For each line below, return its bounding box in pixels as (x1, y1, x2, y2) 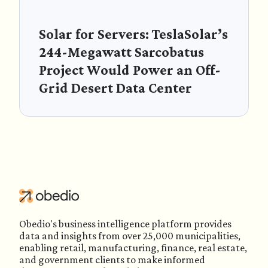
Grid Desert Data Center (39, 80, 192, 96)
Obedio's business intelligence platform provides (19, 218, 232, 230)
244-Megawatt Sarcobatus (39, 44, 204, 60)
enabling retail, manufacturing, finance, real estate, (19, 242, 247, 254)
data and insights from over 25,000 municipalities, (19, 230, 240, 242)
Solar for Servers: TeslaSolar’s (39, 26, 228, 42)
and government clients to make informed (19, 254, 205, 266)
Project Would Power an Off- (39, 62, 221, 78)
